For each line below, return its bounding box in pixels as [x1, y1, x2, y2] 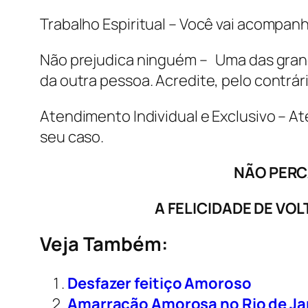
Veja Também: [40, 231, 168, 257]
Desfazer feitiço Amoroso [67, 273, 252, 294]
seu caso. [40, 126, 104, 148]
